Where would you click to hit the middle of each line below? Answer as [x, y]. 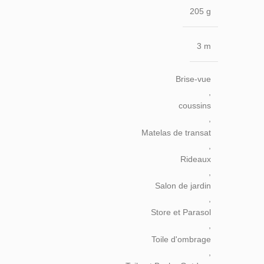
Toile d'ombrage [181, 239]
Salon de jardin [183, 186]
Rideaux [196, 159]
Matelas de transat [176, 132]
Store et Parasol [181, 212]
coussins [195, 106]
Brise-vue [193, 79]
